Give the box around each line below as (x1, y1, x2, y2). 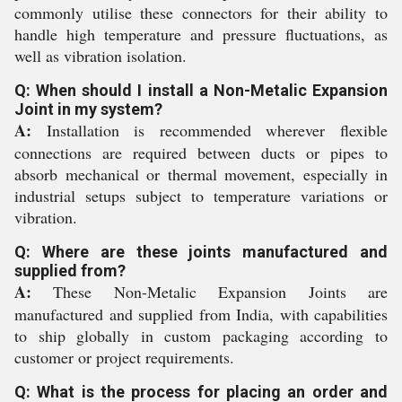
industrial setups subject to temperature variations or (14, 185, 388, 206)
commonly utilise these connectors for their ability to (14, 2, 388, 23)
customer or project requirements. (14, 346, 234, 368)
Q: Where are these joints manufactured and (14, 242, 388, 261)
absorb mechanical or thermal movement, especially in (14, 163, 388, 185)
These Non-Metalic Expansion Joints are (31, 281, 388, 302)
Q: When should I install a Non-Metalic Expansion (14, 81, 388, 100)
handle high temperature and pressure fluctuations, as (14, 23, 388, 45)
